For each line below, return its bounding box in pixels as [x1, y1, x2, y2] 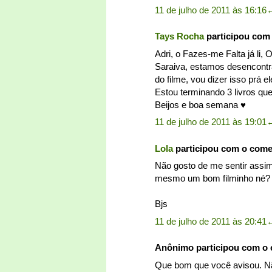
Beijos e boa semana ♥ [155, 99, 246, 110]
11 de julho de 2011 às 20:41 [155, 216, 267, 226]
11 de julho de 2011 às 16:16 [155, 4, 267, 15]
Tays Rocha [155, 31, 204, 42]
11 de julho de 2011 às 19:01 [155, 117, 267, 127]
